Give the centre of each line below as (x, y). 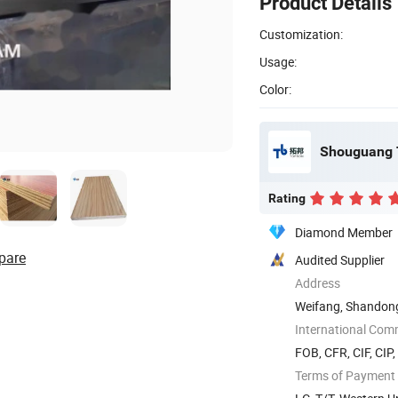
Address (318, 283)
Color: (275, 89)
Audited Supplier (340, 259)
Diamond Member (344, 232)
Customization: (301, 34)
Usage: (278, 61)
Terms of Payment (345, 375)
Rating (287, 198)
